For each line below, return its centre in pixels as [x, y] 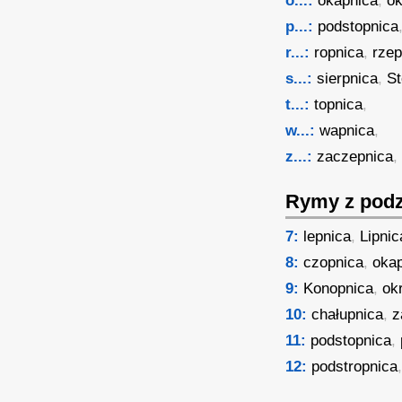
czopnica [334, 262]
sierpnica [348, 79]
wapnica [347, 131]
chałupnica [348, 315]
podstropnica [355, 367]
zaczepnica [355, 157]
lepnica [328, 236]
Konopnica [339, 288]
